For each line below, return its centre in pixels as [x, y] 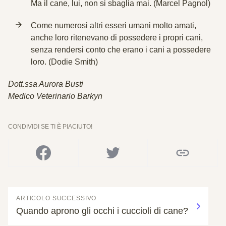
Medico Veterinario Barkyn [55, 96]
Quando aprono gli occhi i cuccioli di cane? [102, 211]
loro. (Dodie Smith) [64, 62]
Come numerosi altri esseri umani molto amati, [114, 25]
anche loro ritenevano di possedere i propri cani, [117, 38]
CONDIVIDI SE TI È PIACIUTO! [50, 127]
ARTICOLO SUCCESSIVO [56, 198]
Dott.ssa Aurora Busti [46, 84]
